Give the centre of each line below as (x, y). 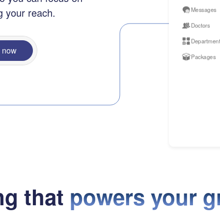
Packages (203, 56)
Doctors (200, 25)
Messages (204, 9)
